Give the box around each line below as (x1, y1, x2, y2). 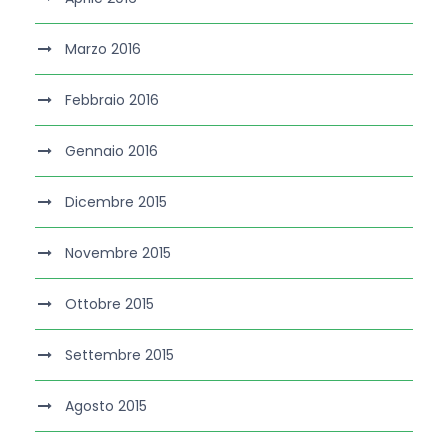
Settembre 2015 (65, 345, 174, 366)
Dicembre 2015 (65, 192, 167, 213)
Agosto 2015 (65, 396, 147, 417)
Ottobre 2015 (65, 294, 154, 315)
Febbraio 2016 (65, 90, 159, 111)
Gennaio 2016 (65, 141, 158, 162)
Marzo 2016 (65, 39, 141, 60)
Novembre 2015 (65, 243, 171, 264)
